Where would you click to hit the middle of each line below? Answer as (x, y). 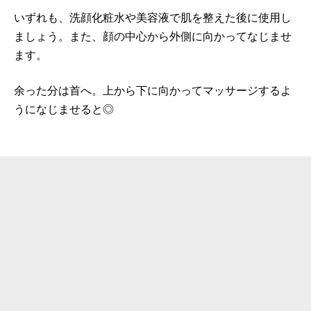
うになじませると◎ (64, 109)
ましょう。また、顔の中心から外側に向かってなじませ (153, 36)
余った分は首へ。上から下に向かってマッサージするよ (153, 90)
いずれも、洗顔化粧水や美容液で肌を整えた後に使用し (153, 17)
